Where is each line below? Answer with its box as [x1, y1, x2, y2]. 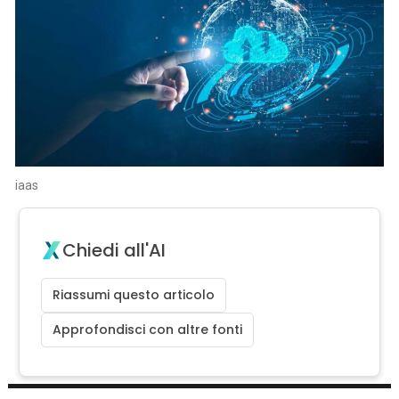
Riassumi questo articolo [53, 286, 216, 304]
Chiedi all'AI [62, 238, 167, 263]
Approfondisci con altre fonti [53, 321, 243, 338]
